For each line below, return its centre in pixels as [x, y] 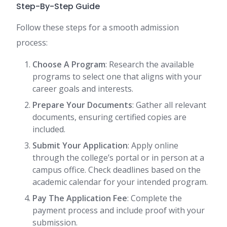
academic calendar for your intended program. [120, 182]
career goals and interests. [83, 89]
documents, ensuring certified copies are [109, 117]
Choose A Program [69, 65]
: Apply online [153, 146]
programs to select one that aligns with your [117, 77]
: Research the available [150, 65]
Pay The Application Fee [80, 198]
